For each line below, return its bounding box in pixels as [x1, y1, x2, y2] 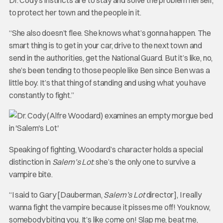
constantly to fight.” [8, 90, 74, 100]
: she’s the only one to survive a [93, 156, 196, 167]
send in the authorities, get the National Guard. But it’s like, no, [8, 52, 213, 63]
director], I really [146, 189, 202, 200]
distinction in [8, 156, 52, 167]
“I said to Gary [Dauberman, [8, 189, 104, 200]
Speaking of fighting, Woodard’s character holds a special [8, 144, 203, 154]
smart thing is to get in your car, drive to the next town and [8, 40, 203, 50]
